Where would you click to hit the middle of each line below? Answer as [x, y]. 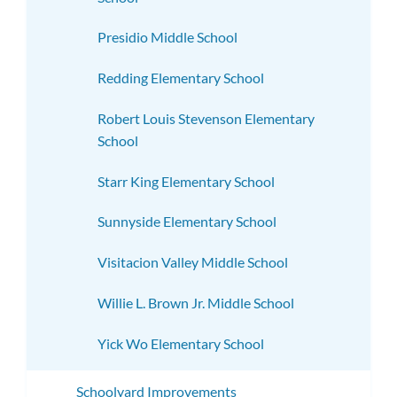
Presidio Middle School [167, 37]
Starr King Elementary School [186, 181]
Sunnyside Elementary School [187, 222]
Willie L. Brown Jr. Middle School [196, 302]
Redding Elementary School [181, 78]
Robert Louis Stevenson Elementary [206, 118]
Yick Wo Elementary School [181, 343]
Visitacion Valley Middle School [193, 262]
